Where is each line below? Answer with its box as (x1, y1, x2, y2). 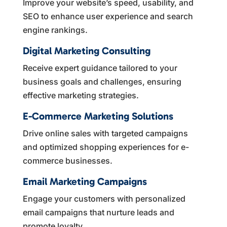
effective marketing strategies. (22, 90, 139, 100)
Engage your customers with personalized (22, 193, 185, 204)
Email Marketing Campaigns (22, 175, 147, 187)
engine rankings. (22, 24, 88, 35)
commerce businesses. (22, 155, 112, 166)
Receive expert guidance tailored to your (22, 62, 177, 73)
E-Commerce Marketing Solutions (22, 109, 173, 122)
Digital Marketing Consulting (22, 44, 150, 57)
